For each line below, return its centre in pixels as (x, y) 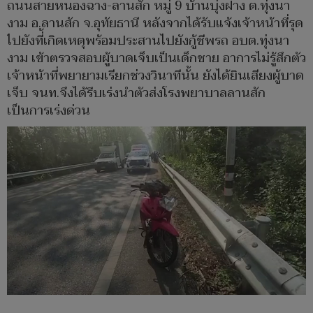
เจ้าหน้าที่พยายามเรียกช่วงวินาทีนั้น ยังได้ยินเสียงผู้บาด (155, 76)
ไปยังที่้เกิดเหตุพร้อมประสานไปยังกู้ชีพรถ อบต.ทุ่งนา (148, 41)
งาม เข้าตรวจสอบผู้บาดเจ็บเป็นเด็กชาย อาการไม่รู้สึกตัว (156, 59)
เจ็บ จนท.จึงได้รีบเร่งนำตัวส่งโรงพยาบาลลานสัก (136, 94)
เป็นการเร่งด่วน (49, 111)
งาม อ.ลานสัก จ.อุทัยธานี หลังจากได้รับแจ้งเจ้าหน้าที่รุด (155, 24)
